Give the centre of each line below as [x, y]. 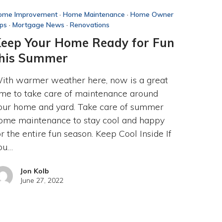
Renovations [90, 25]
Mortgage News [39, 25]
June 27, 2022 [42, 180]
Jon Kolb [35, 171]
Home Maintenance [94, 14]
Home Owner [152, 14]
